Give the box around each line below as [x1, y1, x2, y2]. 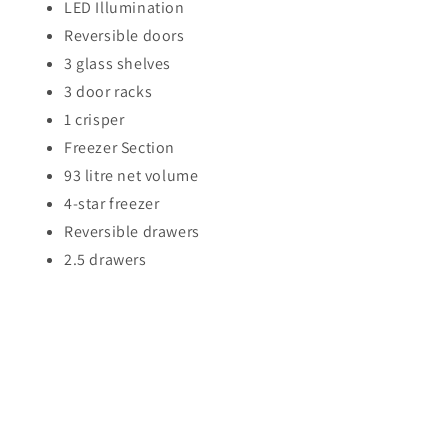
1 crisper [64, 109, 125, 131]
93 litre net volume [64, 165, 199, 187]
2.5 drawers [64, 249, 147, 271]
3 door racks [64, 81, 153, 103]
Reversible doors [64, 25, 185, 47]
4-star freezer [64, 193, 160, 215]
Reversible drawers [64, 221, 200, 243]
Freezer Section [64, 137, 175, 159]
